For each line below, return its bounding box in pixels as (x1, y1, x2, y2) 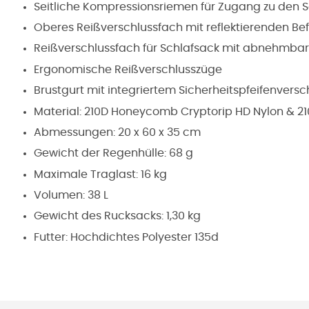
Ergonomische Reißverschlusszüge (34, 63, 222, 75)
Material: (34, 106, 84, 117)
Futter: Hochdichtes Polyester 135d (34, 231, 219, 243)
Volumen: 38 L (34, 190, 108, 201)
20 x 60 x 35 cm (118, 126, 201, 138)
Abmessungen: (34, 126, 118, 138)
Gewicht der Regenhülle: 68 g (34, 148, 193, 159)
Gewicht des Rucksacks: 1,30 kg (34, 210, 201, 222)
